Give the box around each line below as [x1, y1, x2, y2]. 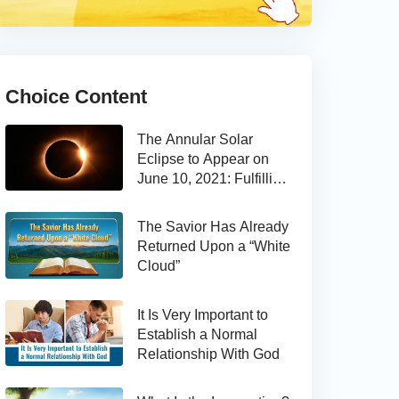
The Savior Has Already [137, 219, 289, 235]
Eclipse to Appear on [137, 151, 269, 167]
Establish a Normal [137, 326, 257, 342]
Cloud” [137, 258, 180, 274]
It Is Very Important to [137, 306, 268, 322]
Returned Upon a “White [137, 239, 290, 255]
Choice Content [5, 85, 147, 108]
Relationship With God [137, 346, 280, 362]
